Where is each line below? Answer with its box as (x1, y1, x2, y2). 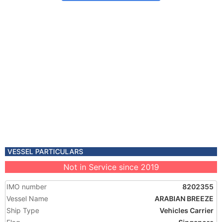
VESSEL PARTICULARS (7, 147, 83, 156)
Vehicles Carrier (160, 206, 214, 215)
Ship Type (6, 206, 39, 215)
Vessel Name (6, 194, 48, 203)
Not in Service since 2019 (63, 162, 159, 172)
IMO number (6, 182, 47, 191)
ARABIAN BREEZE (155, 194, 214, 203)
